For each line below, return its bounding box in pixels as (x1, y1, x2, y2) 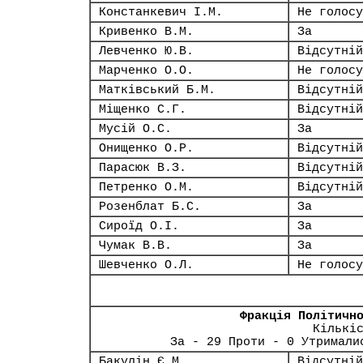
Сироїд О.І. (99, 220, 179, 233)
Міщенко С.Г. (99, 103, 186, 116)
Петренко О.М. (99, 181, 194, 194)
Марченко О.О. (99, 64, 194, 77)
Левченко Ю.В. (99, 45, 194, 58)
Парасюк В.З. (99, 161, 186, 174)
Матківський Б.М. (99, 83, 216, 96)
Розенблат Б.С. (99, 200, 201, 213)
